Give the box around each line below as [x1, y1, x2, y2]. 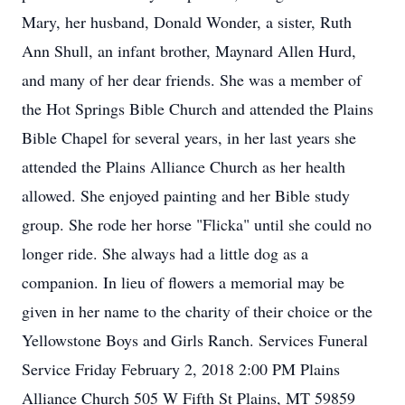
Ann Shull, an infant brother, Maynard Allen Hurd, [22, 40, 356, 61]
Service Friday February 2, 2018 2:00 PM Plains [22, 358, 340, 380]
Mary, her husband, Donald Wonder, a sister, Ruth [22, 11, 352, 33]
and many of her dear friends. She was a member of [22, 69, 362, 90]
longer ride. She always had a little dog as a [22, 242, 308, 264]
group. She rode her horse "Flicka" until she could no [22, 213, 372, 235]
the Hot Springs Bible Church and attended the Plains [22, 98, 373, 119]
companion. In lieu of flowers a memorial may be [22, 271, 344, 293]
